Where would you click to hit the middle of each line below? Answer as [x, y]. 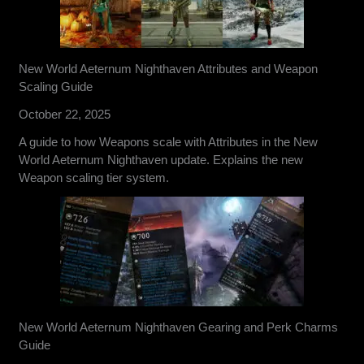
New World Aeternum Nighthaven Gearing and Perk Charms [179, 327]
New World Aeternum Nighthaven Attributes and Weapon [169, 68]
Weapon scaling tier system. [94, 177]
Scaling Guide [56, 86]
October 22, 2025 [65, 114]
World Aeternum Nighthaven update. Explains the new [161, 159]
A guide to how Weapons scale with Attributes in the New [169, 141]
